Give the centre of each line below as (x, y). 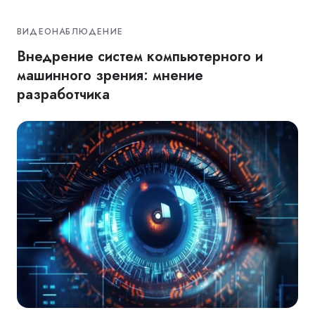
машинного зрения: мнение (110, 76)
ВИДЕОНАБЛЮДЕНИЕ (70, 32)
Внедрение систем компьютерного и (140, 57)
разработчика (63, 95)
